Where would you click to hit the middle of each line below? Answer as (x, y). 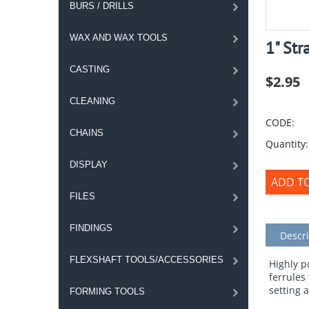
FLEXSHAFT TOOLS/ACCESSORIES (146, 260)
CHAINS (86, 133)
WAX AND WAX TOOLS (118, 38)
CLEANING (92, 101)
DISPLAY (88, 165)
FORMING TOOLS (107, 291)
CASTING (89, 69)
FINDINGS (91, 228)
